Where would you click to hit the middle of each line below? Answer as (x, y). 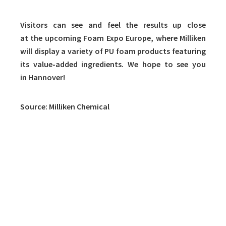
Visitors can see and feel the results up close (113, 25)
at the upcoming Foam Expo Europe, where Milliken (113, 38)
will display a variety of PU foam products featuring (113, 51)
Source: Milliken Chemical (65, 107)
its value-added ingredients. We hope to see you (113, 64)
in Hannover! (43, 77)
